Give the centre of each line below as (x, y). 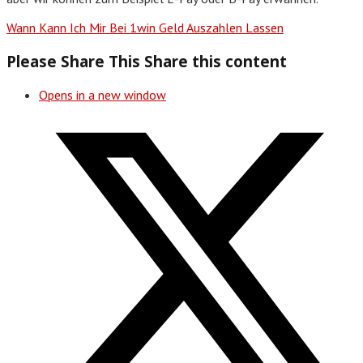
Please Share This (73, 61)
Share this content (216, 61)
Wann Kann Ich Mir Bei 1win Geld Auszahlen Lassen (145, 28)
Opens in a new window (102, 94)
